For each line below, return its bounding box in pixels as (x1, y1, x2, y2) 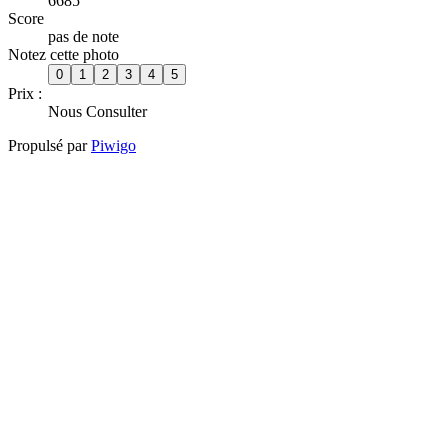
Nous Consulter (48, 102, 147, 120)
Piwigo (91, 136, 136, 154)
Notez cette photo (8, 45, 119, 63)
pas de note (48, 27, 119, 45)
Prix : (8, 84, 42, 102)
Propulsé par (8, 136, 91, 154)
